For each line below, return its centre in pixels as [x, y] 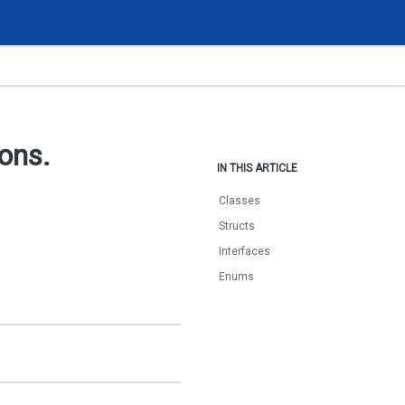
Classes [240, 201]
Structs [237, 226]
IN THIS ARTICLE [258, 168]
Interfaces [245, 251]
